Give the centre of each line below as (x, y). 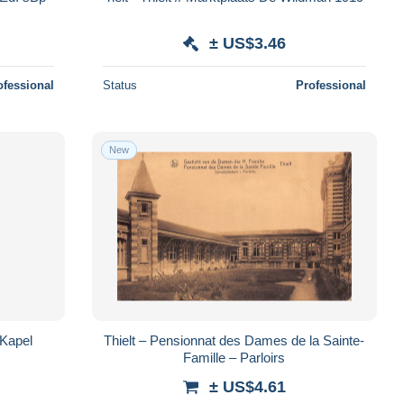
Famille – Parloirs (234, 357)
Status (119, 85)
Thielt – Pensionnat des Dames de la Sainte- (234, 340)
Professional (331, 85)
